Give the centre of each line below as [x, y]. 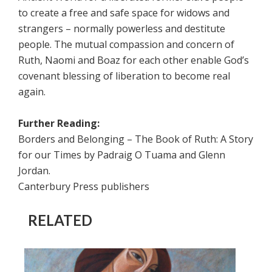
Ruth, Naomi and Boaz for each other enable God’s [134, 60]
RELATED [60, 220]
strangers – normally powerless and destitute [122, 28]
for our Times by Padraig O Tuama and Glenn [122, 155]
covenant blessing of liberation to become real [124, 76]
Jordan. [34, 170]
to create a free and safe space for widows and [124, 12]
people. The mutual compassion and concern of [126, 44]
